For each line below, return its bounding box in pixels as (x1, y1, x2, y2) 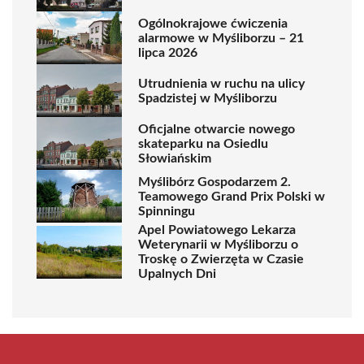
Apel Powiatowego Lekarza (138, 223, 296, 236)
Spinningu (138, 204, 195, 218)
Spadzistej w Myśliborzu (138, 91, 277, 105)
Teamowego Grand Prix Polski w (138, 189, 325, 203)
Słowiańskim (138, 151, 211, 165)
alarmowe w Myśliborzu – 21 (138, 31, 304, 45)
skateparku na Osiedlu (138, 136, 268, 150)
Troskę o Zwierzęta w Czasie (138, 253, 304, 266)
